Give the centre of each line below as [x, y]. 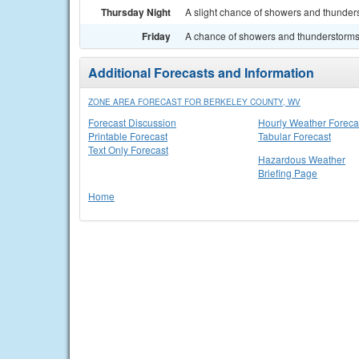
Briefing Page [288, 173]
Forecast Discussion [132, 122]
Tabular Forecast [294, 136]
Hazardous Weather [302, 159]
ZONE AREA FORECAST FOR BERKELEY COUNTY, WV [194, 102]
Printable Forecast [128, 136]
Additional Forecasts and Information [201, 73]
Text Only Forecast [128, 149]
